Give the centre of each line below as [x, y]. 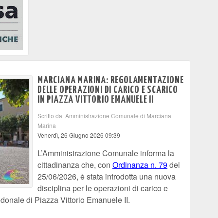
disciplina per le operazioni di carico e [103, 188]
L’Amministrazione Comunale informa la [106, 153]
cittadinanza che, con [75, 165]
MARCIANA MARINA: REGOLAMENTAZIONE [111, 80]
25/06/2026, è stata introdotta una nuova [107, 176]
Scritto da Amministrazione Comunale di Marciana [104, 116]
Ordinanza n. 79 [140, 165]
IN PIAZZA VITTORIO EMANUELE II [96, 100]
